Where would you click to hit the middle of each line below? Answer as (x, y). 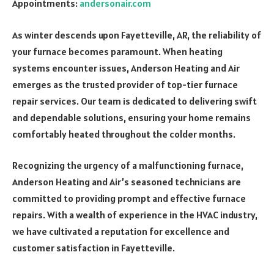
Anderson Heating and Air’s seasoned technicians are (127, 182)
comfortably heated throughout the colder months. (124, 134)
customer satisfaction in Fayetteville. (94, 248)
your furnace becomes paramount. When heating (117, 51)
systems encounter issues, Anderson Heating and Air (126, 68)
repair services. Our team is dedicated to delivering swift (135, 101)
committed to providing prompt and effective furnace (129, 198)
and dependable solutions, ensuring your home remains (131, 117)
